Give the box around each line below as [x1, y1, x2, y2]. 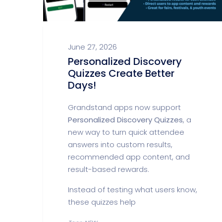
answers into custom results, [68, 139, 172, 150]
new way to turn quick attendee [68, 127, 184, 137]
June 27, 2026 [68, 42, 117, 52]
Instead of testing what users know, [68, 184, 197, 195]
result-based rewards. [68, 164, 149, 174]
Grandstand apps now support [68, 102, 181, 112]
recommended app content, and [68, 152, 190, 162]
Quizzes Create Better [68, 66, 174, 80]
